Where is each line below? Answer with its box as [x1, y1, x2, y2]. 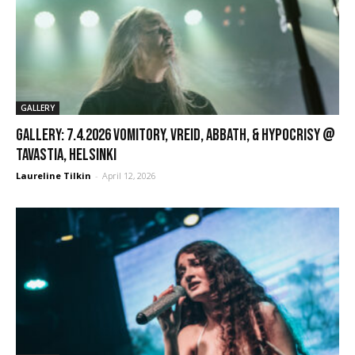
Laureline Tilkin [16, 170, 91, 182]
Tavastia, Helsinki [16, 145, 116, 166]
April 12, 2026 [102, 170, 156, 182]
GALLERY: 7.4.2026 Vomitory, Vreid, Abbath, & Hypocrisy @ [16, 125, 335, 146]
